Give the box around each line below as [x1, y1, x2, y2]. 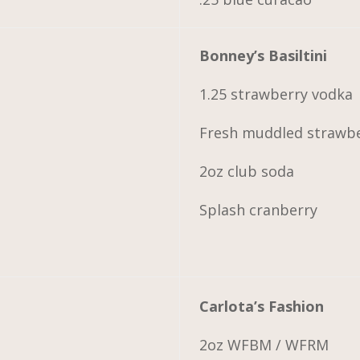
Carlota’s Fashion [199, 296, 325, 316]
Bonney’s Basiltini [199, 45, 328, 65]
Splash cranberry [199, 199, 318, 219]
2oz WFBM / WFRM [199, 334, 329, 354]
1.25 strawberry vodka [199, 84, 354, 104]
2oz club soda [199, 161, 295, 181]
